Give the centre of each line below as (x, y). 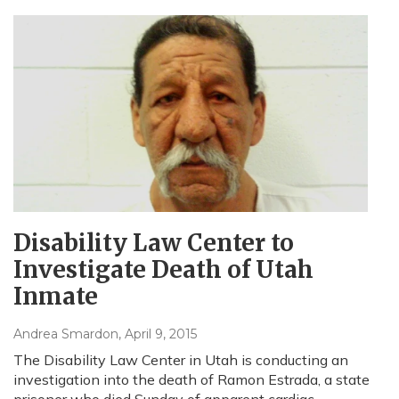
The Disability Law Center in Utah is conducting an (181, 360)
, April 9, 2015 (158, 334)
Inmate (56, 297)
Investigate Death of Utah (163, 270)
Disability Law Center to (154, 243)
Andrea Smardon (66, 334)
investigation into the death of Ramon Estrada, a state (191, 380)
